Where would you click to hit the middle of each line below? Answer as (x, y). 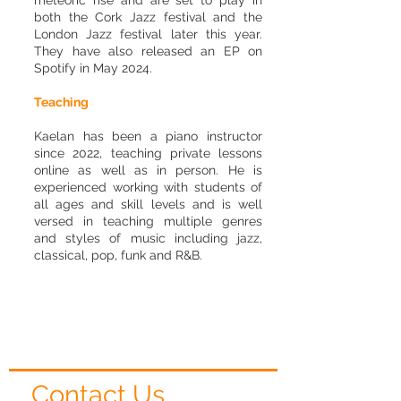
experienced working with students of (148, 187)
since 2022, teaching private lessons (148, 153)
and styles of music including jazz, (148, 238)
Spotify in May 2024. (93, 68)
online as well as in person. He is (148, 170)
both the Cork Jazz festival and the (148, 17)
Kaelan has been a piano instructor (148, 136)
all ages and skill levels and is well (148, 204)
